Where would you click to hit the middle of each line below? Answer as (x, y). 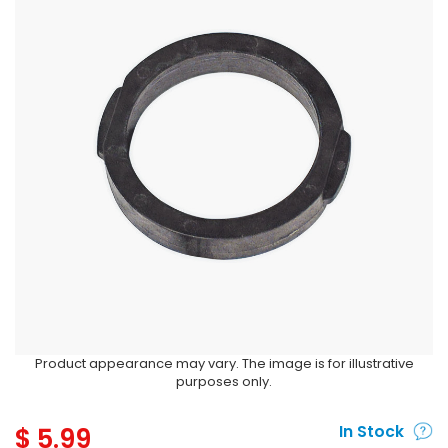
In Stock (371, 431)
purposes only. (224, 381)
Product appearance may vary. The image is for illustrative (224, 363)
